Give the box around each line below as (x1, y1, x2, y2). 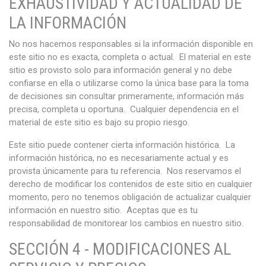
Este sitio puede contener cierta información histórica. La (9, 140, 235, 150)
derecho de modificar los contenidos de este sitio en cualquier (9, 179, 252, 189)
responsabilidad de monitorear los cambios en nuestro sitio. (9, 218, 243, 229)
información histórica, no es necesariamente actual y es (9, 153, 229, 163)
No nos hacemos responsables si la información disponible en (9, 39, 253, 49)
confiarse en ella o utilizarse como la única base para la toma (9, 78, 249, 88)
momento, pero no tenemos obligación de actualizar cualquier (9, 192, 251, 202)
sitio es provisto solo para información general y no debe (9, 65, 232, 75)
